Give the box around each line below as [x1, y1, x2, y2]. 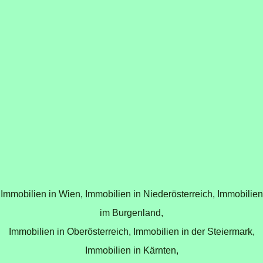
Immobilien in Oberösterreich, [8, 225, 131, 237]
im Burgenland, [100, 207, 163, 218]
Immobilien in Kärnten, [85, 244, 178, 255]
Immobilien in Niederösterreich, [85, 188, 215, 199]
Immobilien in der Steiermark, [133, 225, 255, 237]
